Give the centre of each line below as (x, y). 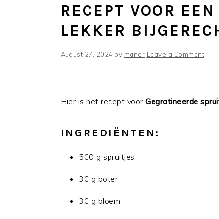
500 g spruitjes (107, 157)
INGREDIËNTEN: (110, 133)
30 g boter (98, 179)
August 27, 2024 (87, 54)
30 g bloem (99, 201)
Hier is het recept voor (103, 101)
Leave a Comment (175, 54)
